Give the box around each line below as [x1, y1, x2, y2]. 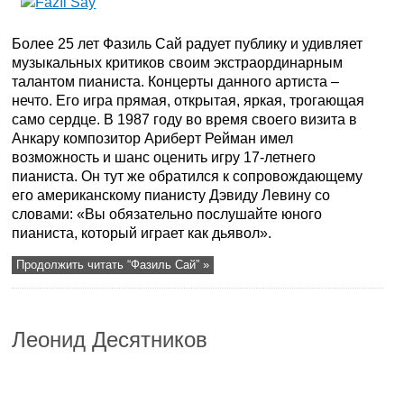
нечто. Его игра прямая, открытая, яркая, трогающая [12, 93, 365, 109]
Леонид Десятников [12, 327, 208, 353]
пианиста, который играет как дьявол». [12, 225, 272, 242]
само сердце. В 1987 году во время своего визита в [12, 112, 358, 128]
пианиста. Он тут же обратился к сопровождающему [12, 169, 363, 185]
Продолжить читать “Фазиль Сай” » [16, 258, 210, 272]
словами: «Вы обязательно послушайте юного [12, 207, 323, 223]
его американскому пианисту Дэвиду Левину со [12, 188, 331, 204]
